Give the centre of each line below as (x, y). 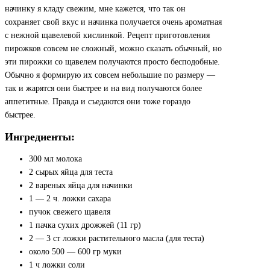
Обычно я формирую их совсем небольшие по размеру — (110, 75)
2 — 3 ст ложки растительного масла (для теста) (117, 239)
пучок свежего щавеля (70, 212)
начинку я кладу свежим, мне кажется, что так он (95, 8)
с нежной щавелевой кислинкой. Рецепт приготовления (107, 35)
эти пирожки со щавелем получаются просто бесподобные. (112, 61)
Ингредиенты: (40, 137)
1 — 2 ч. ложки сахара (70, 199)
